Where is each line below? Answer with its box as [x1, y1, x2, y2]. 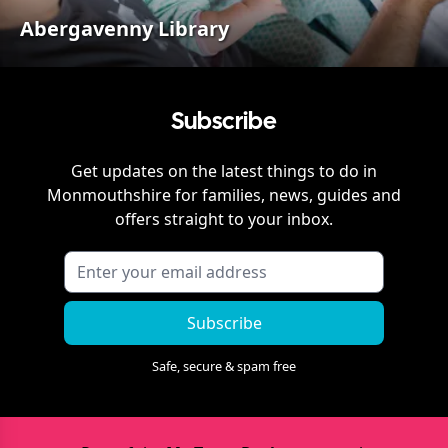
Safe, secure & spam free [152, 356, 296, 375]
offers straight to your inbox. [115, 207, 333, 230]
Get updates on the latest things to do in [71, 159, 377, 182]
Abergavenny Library [20, 14, 229, 42]
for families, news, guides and [171, 183, 401, 206]
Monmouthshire [47, 183, 171, 206]
